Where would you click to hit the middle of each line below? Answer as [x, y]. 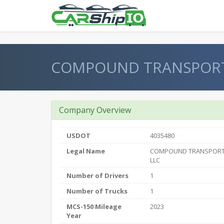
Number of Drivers [97, 175]
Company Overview [95, 110]
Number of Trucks [97, 191]
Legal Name [86, 151]
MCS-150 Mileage [94, 206]
